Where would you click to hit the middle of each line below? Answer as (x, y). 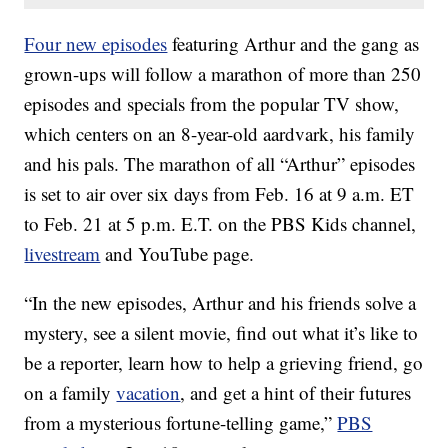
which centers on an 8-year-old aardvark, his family (220, 134)
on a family (70, 393)
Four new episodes (96, 44)
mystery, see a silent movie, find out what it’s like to (221, 333)
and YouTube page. (177, 254)
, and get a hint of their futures (296, 393)
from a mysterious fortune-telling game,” (181, 423)
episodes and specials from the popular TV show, (212, 104)
